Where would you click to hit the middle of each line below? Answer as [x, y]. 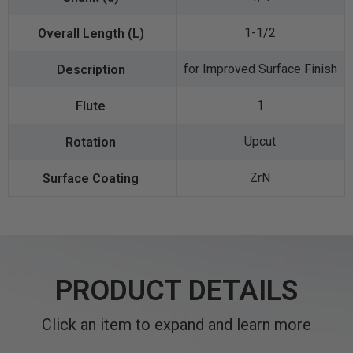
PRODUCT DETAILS [176, 291]
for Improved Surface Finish [260, 69]
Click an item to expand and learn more [176, 325]
